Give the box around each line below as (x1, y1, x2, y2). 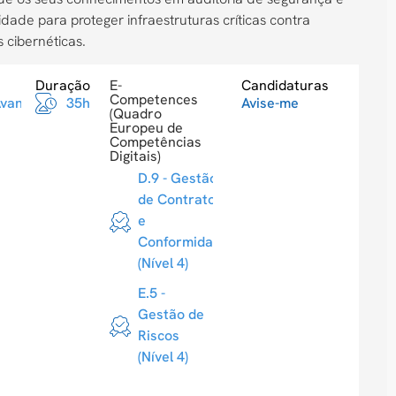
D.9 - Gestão (137, 169, 217, 188)
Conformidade (137, 232, 229, 252)
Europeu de (109, 118, 183, 138)
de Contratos (137, 190, 223, 209)
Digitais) (109, 147, 161, 166)
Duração (35, 76, 91, 95)
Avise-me (240, 94, 299, 113)
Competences (109, 90, 198, 110)
